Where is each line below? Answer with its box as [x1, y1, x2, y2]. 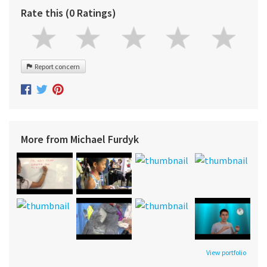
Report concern [32, 61, 80, 71]
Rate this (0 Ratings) [21, 5, 116, 20]
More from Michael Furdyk [21, 132, 139, 146]
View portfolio [206, 247, 246, 257]
